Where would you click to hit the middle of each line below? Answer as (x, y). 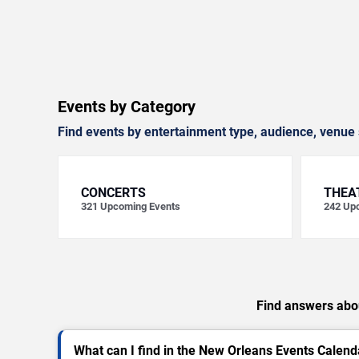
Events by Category (127, 107)
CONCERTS (113, 193)
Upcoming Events (140, 207)
